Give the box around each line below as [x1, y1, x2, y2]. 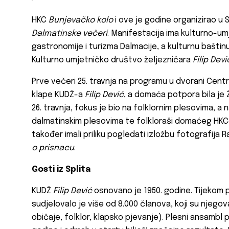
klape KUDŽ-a [32, 90, 85, 100]
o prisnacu [32, 144, 74, 153]
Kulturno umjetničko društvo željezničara [32, 56, 193, 65]
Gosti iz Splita [32, 165, 90, 174]
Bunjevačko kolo [49, 16, 113, 25]
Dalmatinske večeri [32, 29, 107, 38]
